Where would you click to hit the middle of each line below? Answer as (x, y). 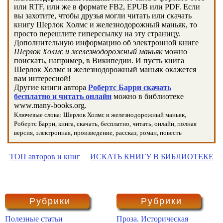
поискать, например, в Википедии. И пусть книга (99, 60)
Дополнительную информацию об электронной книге (106, 43)
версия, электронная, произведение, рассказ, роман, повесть (98, 133)
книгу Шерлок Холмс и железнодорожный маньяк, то (106, 25)
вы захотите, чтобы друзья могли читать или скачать (103, 16)
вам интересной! (42, 78)
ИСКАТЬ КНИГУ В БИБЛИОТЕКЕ (152, 157)
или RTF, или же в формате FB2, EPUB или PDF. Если (107, 7)
